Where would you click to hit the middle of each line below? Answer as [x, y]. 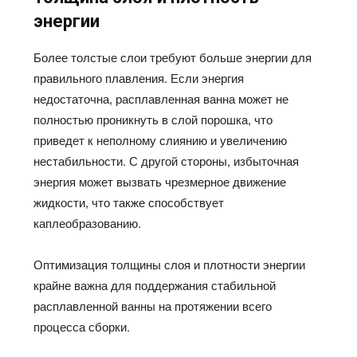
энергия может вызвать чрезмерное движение [160, 181]
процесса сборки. [82, 326]
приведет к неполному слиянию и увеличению [161, 140]
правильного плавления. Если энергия [139, 78]
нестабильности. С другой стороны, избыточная [167, 161]
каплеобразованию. [88, 223]
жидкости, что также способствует [129, 202]
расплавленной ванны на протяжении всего [153, 306]
